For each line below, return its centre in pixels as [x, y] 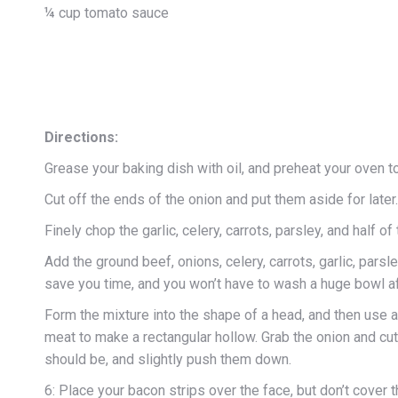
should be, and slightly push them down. [168, 359]
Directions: [81, 137]
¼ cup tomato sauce [107, 13]
